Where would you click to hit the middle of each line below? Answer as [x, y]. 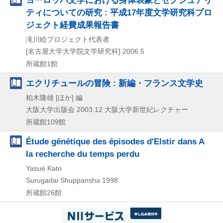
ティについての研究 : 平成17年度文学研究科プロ [119, 12]
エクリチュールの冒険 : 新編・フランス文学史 [114, 83]
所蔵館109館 [46, 122]
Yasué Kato [44, 168]
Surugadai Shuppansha [63, 180]
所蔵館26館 [44, 192]
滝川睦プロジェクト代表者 [68, 39]
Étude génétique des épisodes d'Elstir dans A [115, 141]
